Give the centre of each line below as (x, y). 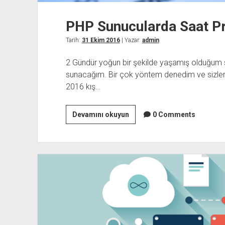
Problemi (144, 150)
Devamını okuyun (100, 114)
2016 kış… (83, 86)
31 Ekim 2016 (101, 40)
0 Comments (174, 114)
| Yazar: (131, 40)
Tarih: (74, 40)
